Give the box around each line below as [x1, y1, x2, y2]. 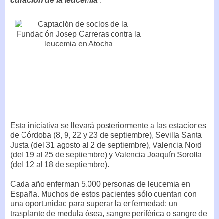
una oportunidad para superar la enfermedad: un [10, 199, 177, 208]
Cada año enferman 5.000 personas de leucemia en [10, 179, 190, 188]
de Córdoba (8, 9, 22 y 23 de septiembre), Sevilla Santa [10, 131, 202, 139]
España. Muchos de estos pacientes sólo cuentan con [10, 189, 197, 198]
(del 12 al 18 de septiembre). [10, 160, 109, 169]
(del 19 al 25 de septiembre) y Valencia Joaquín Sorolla [10, 150, 202, 159]
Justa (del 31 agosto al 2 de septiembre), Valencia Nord [10, 140, 202, 149]
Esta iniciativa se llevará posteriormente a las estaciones [10, 121, 206, 130]
